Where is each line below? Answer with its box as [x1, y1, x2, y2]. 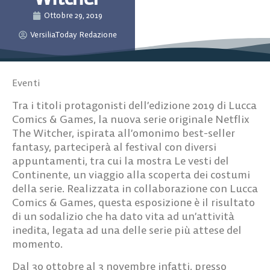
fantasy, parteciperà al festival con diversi [12, 139, 216, 154]
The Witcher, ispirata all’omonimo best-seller [12, 125, 235, 140]
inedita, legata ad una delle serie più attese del [12, 222, 242, 237]
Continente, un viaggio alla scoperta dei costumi [12, 167, 250, 181]
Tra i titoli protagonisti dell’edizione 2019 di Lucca [12, 98, 257, 112]
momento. [12, 236, 63, 251]
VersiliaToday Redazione [30, 29, 117, 40]
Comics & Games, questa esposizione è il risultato [12, 195, 255, 209]
